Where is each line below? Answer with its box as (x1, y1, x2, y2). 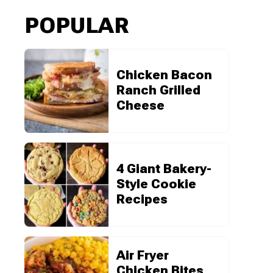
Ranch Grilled (116, 83, 200, 98)
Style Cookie (116, 177, 196, 192)
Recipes (116, 192, 168, 207)
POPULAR (24, 12, 129, 38)
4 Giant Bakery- (116, 161, 211, 177)
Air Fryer (116, 247, 169, 263)
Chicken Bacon (116, 68, 212, 83)
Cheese (116, 98, 165, 113)
